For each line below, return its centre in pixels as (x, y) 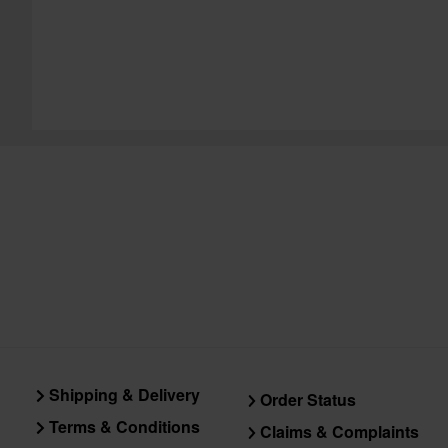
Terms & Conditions (122, 426)
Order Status (306, 399)
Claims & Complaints (338, 431)
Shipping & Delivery (122, 394)
